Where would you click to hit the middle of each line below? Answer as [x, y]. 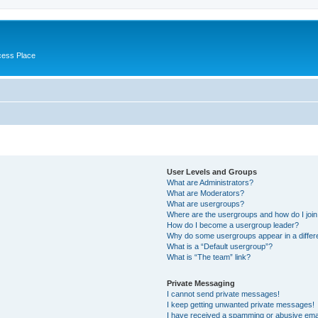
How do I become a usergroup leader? [233, 225]
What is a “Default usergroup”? [220, 246]
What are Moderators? [206, 193]
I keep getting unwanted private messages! [241, 304]
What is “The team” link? [209, 257]
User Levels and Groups [212, 171]
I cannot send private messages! [224, 294]
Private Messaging [201, 283]
